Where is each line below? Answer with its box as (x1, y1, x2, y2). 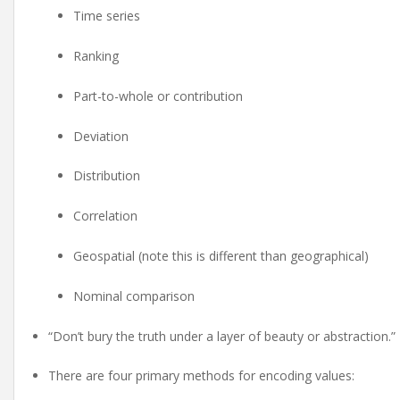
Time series (73, 7, 140, 25)
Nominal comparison (73, 287, 195, 304)
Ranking (73, 46, 119, 64)
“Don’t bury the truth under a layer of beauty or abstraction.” (48, 327, 396, 345)
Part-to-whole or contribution (73, 87, 243, 104)
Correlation (73, 207, 137, 225)
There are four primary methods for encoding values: (48, 367, 354, 385)
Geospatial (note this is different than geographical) (73, 246, 369, 264)
